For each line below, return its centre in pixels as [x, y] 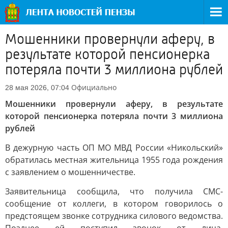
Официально [94, 87]
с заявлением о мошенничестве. [70, 172]
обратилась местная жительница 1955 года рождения [114, 160]
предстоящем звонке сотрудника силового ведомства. [114, 216]
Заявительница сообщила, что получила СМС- [114, 191]
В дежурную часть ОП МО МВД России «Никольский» [114, 148]
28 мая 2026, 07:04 [37, 88]
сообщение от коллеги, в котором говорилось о [114, 204]
